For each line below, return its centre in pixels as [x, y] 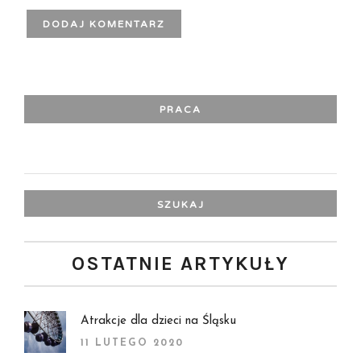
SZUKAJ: [44, 155]
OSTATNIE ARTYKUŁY [180, 263]
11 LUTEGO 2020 [132, 343]
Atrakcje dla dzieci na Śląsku [158, 321]
